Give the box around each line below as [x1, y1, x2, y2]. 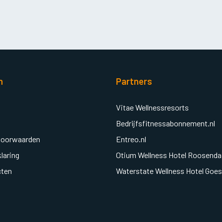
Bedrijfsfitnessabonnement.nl [116, 118, 215, 128]
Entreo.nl [116, 134, 146, 144]
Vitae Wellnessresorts [116, 103, 189, 112]
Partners [116, 75, 152, 87]
